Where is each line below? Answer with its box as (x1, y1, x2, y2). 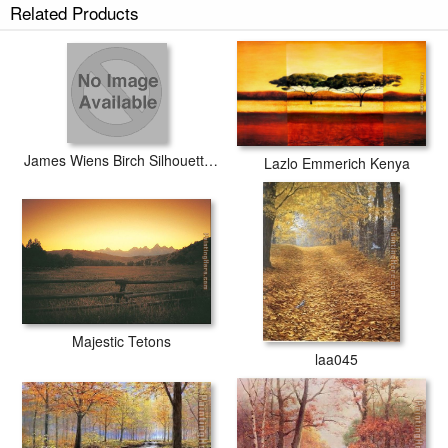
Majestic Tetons (72, 331, 171, 352)
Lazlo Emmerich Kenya (263, 152, 410, 173)
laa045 (315, 348, 358, 369)
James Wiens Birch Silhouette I (204, 150, 218, 171)
